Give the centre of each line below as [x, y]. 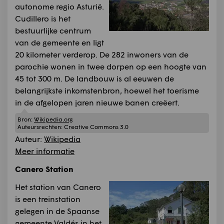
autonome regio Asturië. [59, 6]
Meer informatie [45, 151]
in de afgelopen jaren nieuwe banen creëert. [97, 102]
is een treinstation [48, 199]
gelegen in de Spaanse [57, 211]
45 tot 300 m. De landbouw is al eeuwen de [94, 78]
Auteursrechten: [41, 127]
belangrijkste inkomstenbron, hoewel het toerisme [107, 90]
